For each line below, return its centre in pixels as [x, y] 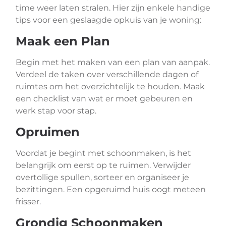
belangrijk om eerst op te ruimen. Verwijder [103, 165]
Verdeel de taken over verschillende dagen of [107, 74]
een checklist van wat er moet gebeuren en [104, 99]
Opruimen [48, 132]
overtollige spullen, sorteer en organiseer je [102, 177]
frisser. [28, 202]
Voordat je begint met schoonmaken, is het [103, 153]
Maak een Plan [63, 41]
